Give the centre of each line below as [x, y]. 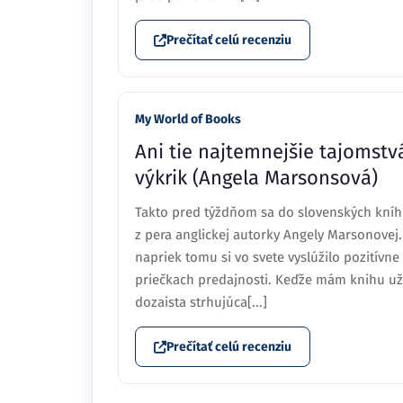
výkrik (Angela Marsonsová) [256, 178]
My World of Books [188, 119]
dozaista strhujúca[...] [201, 302]
